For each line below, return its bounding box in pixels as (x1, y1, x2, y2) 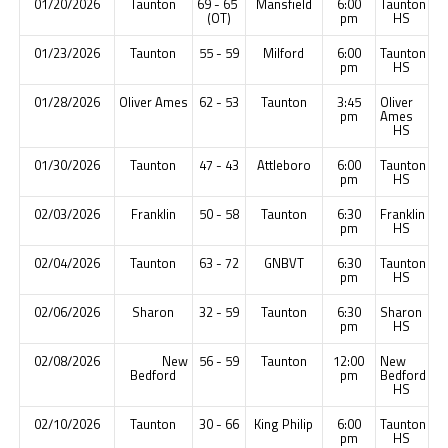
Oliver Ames (118, 91, 188, 112)
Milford (263, 42, 305, 63)
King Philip (254, 413, 314, 434)
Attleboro (256, 154, 311, 175)
